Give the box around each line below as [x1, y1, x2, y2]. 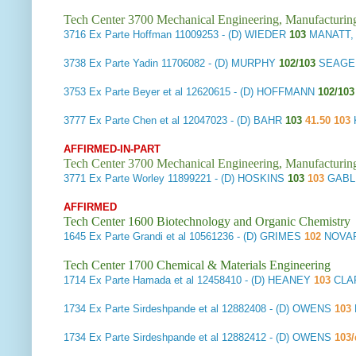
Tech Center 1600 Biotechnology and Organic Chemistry [64, 215, 350, 229]
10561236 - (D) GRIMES [186, 230, 304, 243]
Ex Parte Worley [89, 172, 164, 185]
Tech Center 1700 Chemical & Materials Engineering [64, 258, 331, 273]
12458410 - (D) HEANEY [194, 274, 311, 287]
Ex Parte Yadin [89, 57, 158, 70]
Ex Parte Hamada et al [89, 274, 194, 287]
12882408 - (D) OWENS [219, 303, 335, 315]
